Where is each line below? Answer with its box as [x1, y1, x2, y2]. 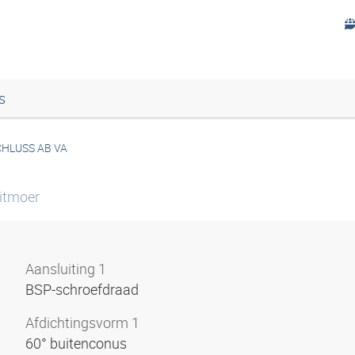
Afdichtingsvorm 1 [25, 313, 139, 332]
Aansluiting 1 [25, 259, 106, 278]
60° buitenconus [25, 334, 130, 353]
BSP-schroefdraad [25, 280, 142, 299]
